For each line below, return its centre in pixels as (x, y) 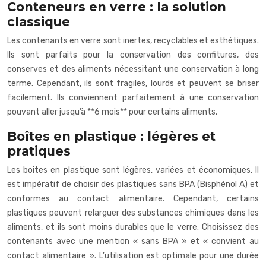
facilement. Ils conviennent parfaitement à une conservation (133, 97)
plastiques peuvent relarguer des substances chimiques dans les (133, 213)
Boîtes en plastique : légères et (111, 136)
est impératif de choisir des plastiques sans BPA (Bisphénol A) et (133, 184)
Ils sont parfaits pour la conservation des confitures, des (133, 55)
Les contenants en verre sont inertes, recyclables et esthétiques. (133, 40)
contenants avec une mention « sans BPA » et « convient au (133, 241)
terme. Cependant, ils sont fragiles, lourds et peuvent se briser (133, 83)
